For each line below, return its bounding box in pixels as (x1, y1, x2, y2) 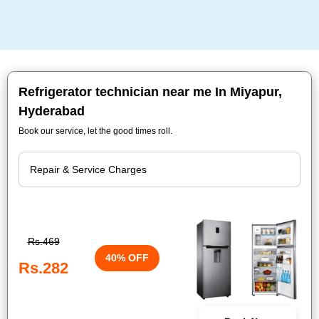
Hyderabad (19, 104, 85, 118)
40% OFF (105, 251, 149, 263)
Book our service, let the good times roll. (19, 126, 172, 136)
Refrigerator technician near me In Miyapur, (19, 85, 282, 99)
